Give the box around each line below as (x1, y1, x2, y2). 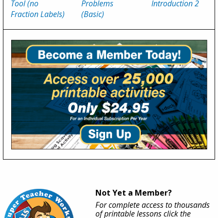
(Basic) (81, 9, 104, 20)
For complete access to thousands (95, 200, 210, 211)
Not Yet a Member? (95, 187, 172, 199)
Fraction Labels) (11, 9, 65, 20)
